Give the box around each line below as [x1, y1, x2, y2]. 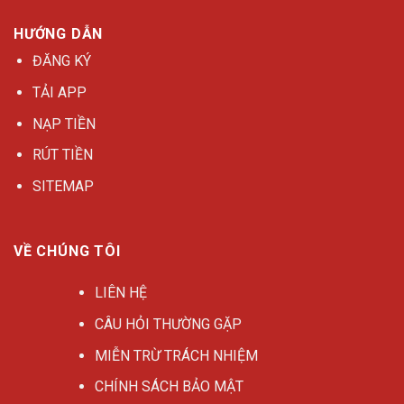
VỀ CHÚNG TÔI [14, 243, 121, 261]
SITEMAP [32, 177, 94, 195]
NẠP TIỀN [32, 115, 96, 133]
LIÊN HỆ [94, 284, 147, 302]
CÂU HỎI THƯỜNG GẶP [94, 316, 242, 334]
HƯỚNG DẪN [14, 25, 104, 43]
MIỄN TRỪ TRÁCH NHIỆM [94, 346, 258, 364]
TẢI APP [32, 83, 87, 101]
